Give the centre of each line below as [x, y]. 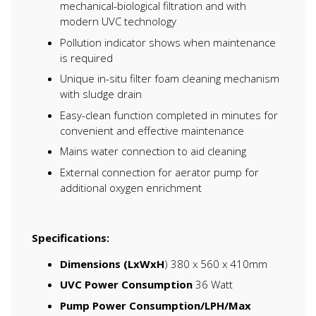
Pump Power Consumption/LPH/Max [156, 305]
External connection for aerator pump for [159, 172]
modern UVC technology [118, 22]
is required [86, 57]
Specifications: [71, 237]
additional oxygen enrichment [131, 187]
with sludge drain [101, 94]
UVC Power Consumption [128, 285]
